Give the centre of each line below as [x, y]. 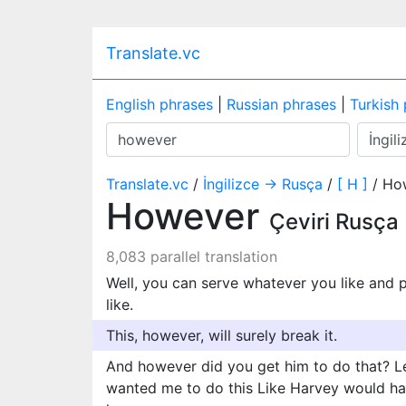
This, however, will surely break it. [222, 335]
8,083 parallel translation [192, 256]
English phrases [159, 104]
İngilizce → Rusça [263, 184]
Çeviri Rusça [334, 222]
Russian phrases [281, 104]
